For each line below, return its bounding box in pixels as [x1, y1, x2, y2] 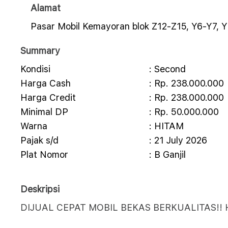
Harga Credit [20, 92, 76, 103]
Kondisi [20, 64, 50, 74]
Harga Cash [20, 78, 71, 89]
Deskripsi [20, 184, 60, 194]
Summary [20, 45, 60, 56]
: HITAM [149, 121, 184, 131]
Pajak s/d [20, 135, 59, 146]
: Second [149, 64, 186, 74]
